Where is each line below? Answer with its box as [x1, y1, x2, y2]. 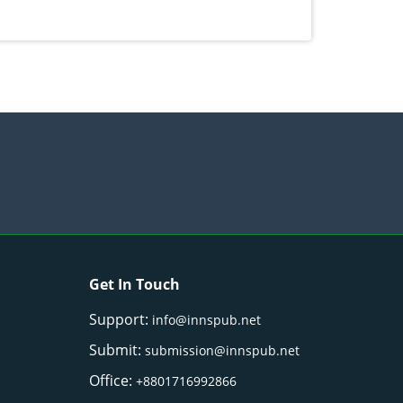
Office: [89, 370, 137, 390]
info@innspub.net [152, 310, 262, 328]
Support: [89, 309, 153, 329]
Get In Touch [89, 273, 181, 294]
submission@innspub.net [145, 341, 300, 359]
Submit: [89, 339, 146, 360]
